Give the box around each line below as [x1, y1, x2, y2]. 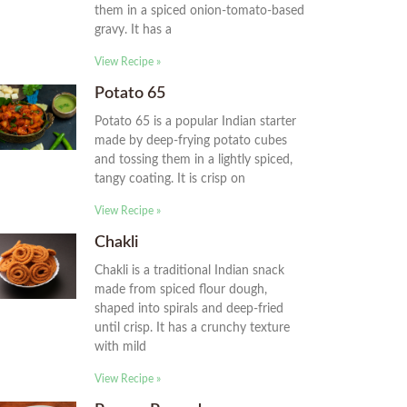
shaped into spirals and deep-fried [94, 303, 283, 316]
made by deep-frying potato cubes [94, 134, 287, 148]
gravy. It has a [94, 24, 172, 37]
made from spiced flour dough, [94, 283, 267, 297]
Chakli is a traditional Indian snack [94, 264, 284, 278]
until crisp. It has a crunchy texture [94, 322, 290, 335]
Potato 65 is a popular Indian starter [94, 115, 296, 129]
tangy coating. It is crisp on [94, 173, 245, 186]
